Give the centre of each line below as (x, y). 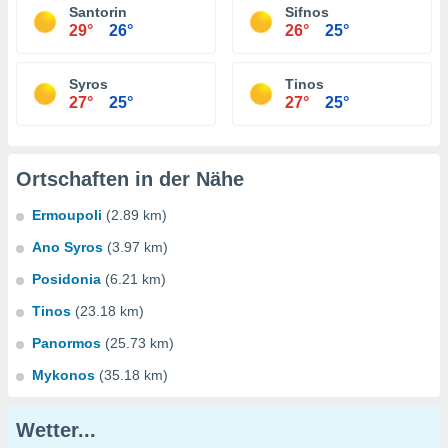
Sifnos (307, 12)
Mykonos (63, 375)
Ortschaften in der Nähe (130, 179)
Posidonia (66, 279)
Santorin (98, 12)
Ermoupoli (67, 215)
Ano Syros (67, 247)
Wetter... (56, 430)
